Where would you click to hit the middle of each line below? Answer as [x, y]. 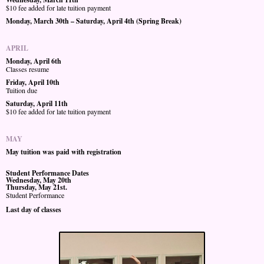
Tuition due [22, 90]
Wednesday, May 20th [39, 180]
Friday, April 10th [33, 82]
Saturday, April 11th [37, 103]
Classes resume [27, 69]
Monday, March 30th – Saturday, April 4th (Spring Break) [94, 21]
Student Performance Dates [47, 173]
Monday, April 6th [34, 61]
